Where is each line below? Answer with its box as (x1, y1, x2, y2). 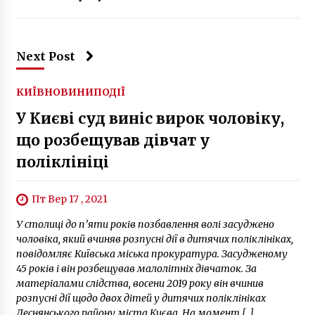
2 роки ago (103, 21, 157, 34)
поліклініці (15, 152, 109, 172)
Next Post (15, 49, 75, 63)
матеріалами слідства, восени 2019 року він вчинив (15, 277, 264, 290)
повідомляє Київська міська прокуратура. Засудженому (15, 247, 288, 260)
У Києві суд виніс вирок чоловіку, (15, 108, 284, 128)
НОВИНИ (44, 85, 94, 98)
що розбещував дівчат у (15, 130, 210, 150)
